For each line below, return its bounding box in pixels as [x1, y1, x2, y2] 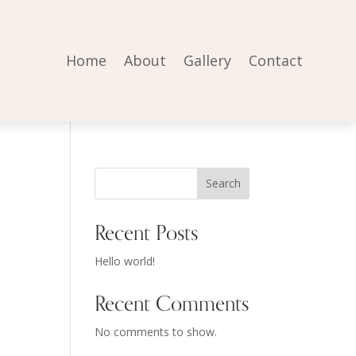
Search [205, 176, 241, 192]
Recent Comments [95, 286, 250, 321]
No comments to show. [95, 323, 218, 339]
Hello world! [95, 253, 156, 269]
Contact [248, 51, 303, 71]
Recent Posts [95, 215, 199, 250]
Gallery [183, 51, 231, 71]
